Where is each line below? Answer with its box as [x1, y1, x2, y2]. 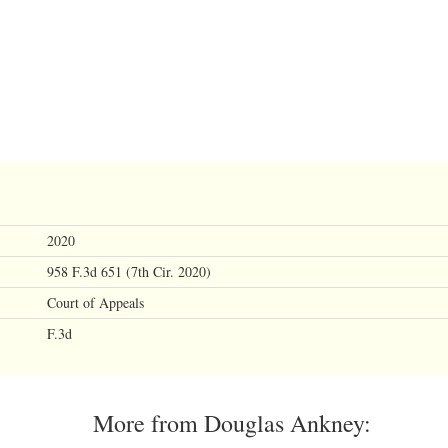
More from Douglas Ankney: [92, 407, 371, 440]
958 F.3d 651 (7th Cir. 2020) [47, 262, 211, 282]
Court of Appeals [47, 293, 144, 313]
